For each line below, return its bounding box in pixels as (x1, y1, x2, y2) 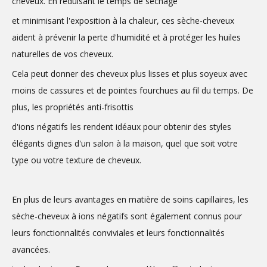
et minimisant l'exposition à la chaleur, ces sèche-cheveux (12, 15, 234, 26)
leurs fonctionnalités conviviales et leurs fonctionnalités (12, 227, 225, 238)
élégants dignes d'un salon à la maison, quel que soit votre (12, 138, 238, 149)
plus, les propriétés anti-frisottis (12, 101, 133, 113)
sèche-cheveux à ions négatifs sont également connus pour (12, 210, 242, 222)
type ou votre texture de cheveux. (12, 154, 141, 166)
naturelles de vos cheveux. (12, 48, 113, 60)
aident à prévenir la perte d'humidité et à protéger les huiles (12, 32, 241, 43)
